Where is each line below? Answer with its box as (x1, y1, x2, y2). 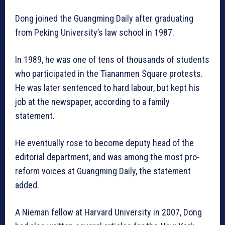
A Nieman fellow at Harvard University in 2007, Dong (15, 207, 202, 218)
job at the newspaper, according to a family (15, 96, 170, 107)
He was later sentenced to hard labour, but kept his (15, 82, 200, 93)
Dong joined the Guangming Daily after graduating (15, 13, 193, 24)
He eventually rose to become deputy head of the (15, 138, 194, 149)
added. (15, 180, 39, 191)
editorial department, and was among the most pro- (15, 152, 200, 163)
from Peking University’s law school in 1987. (15, 27, 176, 38)
